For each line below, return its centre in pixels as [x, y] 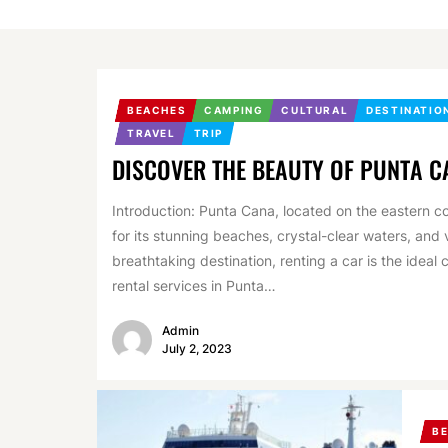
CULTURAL [315, 110]
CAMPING [234, 110]
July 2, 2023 [197, 348]
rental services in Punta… [194, 285]
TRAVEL [151, 133]
